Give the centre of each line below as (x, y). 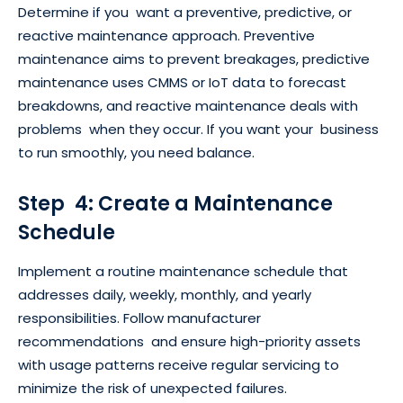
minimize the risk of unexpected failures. (152, 389)
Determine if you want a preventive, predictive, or (185, 13)
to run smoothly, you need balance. (136, 153)
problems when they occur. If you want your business (198, 130)
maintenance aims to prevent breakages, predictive (194, 59)
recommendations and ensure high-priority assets (189, 342)
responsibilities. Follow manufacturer (139, 318)
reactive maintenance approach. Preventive (166, 36)
